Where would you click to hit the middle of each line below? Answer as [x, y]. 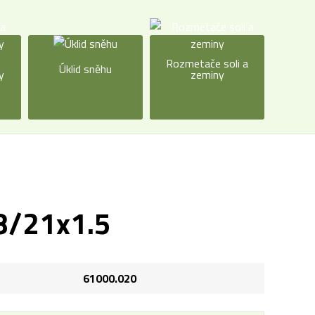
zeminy [207, 75]
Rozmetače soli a [207, 63]
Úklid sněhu [86, 69]
